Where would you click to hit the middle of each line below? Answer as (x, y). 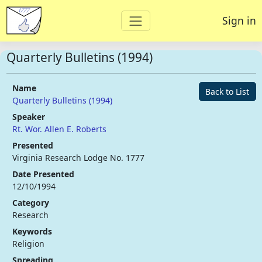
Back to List (227, 92)
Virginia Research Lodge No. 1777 (78, 157)
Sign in (239, 21)
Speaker (29, 116)
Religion (28, 243)
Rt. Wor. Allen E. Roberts (59, 129)
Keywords (32, 231)
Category (31, 202)
